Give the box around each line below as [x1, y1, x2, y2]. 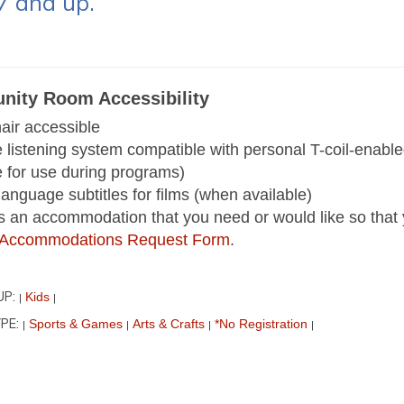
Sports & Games [28, 317, 123, 332]
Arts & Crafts [132, 317, 205, 332]
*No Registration [214, 317, 308, 332]
